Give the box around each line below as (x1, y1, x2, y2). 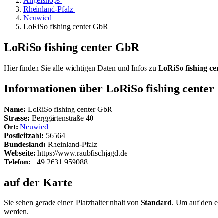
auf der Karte (4, 176, 73, 189)
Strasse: (4, 113, 30, 122)
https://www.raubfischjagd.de (36, 148, 127, 157)
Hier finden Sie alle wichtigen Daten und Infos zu (4, 63, 158, 72)
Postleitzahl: (4, 131, 44, 140)
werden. (4, 207, 29, 216)
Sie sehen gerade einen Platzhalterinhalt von (4, 199, 141, 207)
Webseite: (4, 148, 36, 157)
